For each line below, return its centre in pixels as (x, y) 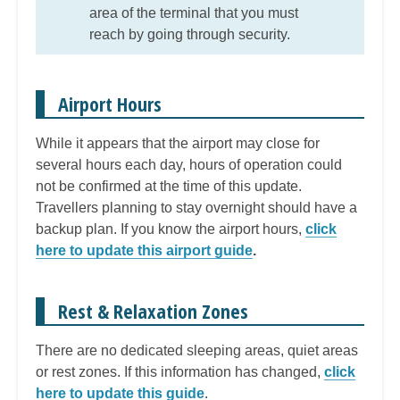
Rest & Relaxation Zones (153, 310)
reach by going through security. (195, 34)
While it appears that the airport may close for (178, 143)
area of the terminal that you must (194, 12)
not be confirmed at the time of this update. (169, 186)
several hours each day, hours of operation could (189, 164)
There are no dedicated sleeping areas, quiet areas (197, 350)
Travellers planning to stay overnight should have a (196, 207)
